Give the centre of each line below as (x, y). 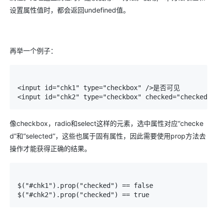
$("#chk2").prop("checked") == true (83, 194)
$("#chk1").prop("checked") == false (85, 185)
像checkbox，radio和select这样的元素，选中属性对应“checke (107, 123)
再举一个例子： (33, 50)
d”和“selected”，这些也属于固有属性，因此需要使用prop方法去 (108, 136)
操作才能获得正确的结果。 (50, 148)
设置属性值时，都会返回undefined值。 (70, 10)
